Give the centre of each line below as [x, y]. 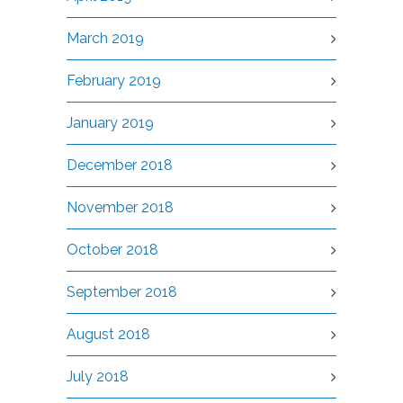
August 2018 [108, 335]
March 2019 [105, 39]
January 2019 [110, 123]
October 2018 [112, 250]
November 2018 [120, 208]
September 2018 [122, 292]
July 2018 [98, 377]
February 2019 [114, 81]
